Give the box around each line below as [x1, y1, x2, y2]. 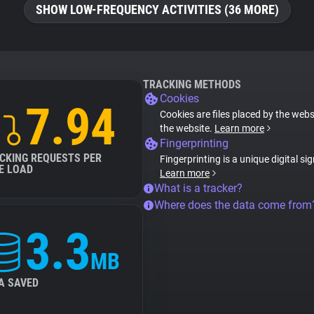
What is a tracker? [154, 182, 243, 195]
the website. [160, 123, 214, 134]
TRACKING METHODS [143, 78, 241, 91]
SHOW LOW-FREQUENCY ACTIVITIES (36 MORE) [35, 2, 279, 17]
